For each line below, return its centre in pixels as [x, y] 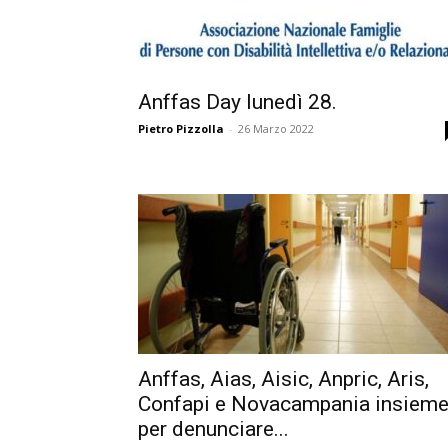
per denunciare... [213, 429]
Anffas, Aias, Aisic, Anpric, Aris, [283, 379]
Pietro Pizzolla [181, 128]
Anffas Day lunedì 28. [237, 102]
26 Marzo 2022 [276, 128]
